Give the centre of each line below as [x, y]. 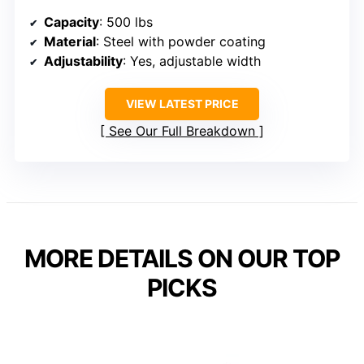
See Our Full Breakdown [182, 130]
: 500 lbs [126, 22]
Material [70, 41]
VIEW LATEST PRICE [182, 103]
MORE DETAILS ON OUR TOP [182, 258]
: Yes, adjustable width [192, 61]
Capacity [71, 22]
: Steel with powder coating [181, 41]
